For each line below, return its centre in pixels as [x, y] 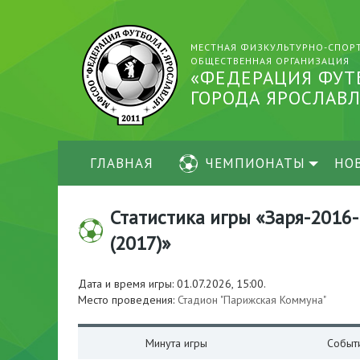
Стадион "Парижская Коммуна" [252, 300]
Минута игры [176, 343]
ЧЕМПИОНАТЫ [255, 163]
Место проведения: [128, 300]
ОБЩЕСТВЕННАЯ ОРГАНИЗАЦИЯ [270, 61]
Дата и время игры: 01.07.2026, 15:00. [172, 284]
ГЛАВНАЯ [122, 163]
